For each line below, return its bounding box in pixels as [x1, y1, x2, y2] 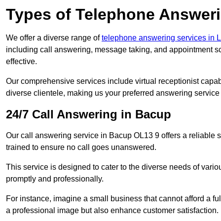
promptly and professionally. [6, 175, 104, 184]
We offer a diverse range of [6, 34, 102, 42]
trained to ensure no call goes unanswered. [6, 143, 156, 152]
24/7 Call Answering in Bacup [6, 108, 171, 121]
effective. [6, 57, 37, 66]
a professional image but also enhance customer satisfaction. [6, 206, 219, 215]
